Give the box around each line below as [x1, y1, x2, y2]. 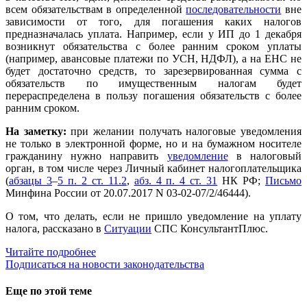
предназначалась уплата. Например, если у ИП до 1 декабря [5, 28, 302, 40]
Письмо [265, 175, 302, 187]
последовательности [186, 3, 282, 16]
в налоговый [228, 150, 302, 162]
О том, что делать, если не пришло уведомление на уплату [5, 210, 302, 223]
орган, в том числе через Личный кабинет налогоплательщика [5, 162, 302, 175]
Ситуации [104, 223, 151, 235]
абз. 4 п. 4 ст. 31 [134, 175, 218, 187]
